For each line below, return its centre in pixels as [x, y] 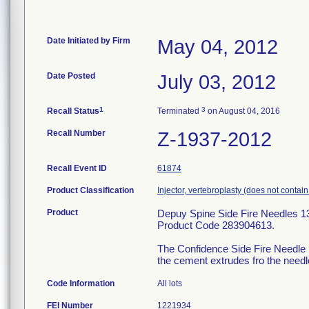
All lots [170, 283]
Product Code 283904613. [216, 225]
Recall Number [76, 133]
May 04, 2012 [218, 47]
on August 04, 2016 [243, 111]
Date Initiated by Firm [89, 41]
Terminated [179, 111]
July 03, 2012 [217, 82]
